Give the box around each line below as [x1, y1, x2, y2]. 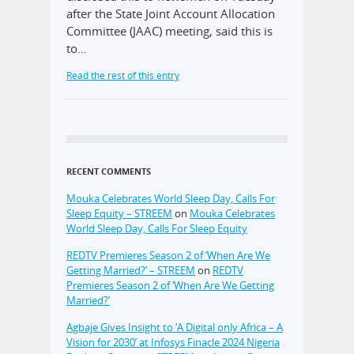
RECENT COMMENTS [66, 164, 151, 177]
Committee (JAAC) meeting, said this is [66, 22, 273, 39]
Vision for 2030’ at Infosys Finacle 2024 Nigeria [66, 334, 280, 349]
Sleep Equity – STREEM [66, 205, 172, 220]
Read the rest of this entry [66, 68, 179, 82]
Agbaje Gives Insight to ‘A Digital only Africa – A [66, 319, 283, 334]
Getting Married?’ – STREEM [66, 262, 195, 277]
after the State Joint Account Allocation [66, 5, 275, 21]
